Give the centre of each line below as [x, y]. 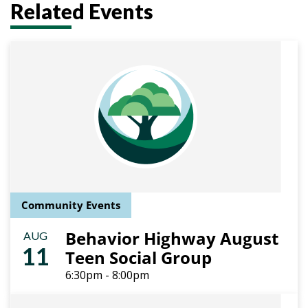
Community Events [71, 205]
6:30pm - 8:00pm [107, 275]
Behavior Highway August [172, 238]
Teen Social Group [139, 257]
